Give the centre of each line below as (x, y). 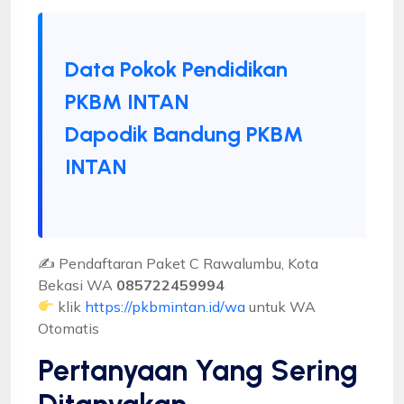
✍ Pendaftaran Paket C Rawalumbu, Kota (178, 263)
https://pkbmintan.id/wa (165, 306)
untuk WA (281, 306)
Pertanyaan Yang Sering (198, 370)
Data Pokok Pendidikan (176, 69)
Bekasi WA (77, 285)
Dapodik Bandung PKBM (184, 133)
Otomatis (69, 328)
